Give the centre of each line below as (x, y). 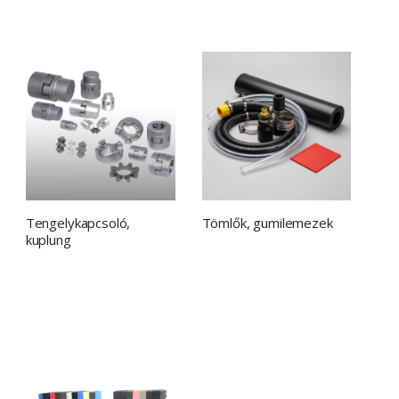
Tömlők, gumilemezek (267, 223)
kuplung (48, 240)
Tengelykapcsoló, (78, 223)
